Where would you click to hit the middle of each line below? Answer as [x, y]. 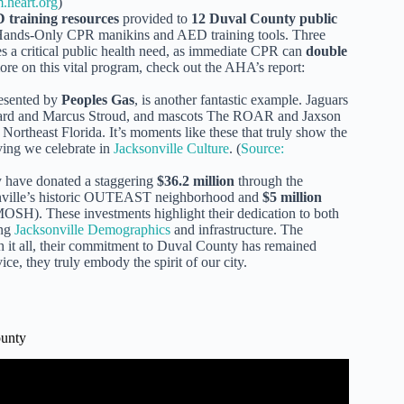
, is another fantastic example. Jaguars [241, 99]
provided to [155, 18]
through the [269, 180]
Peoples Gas [98, 99]
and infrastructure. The [237, 229]
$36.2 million [196, 180]
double [326, 50]
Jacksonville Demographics [92, 229]
